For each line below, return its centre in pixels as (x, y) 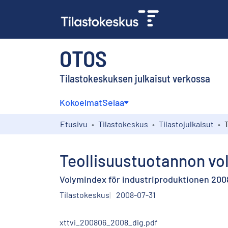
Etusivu (74, 124)
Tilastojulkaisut (186, 124)
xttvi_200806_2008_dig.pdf (109, 222)
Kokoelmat (81, 102)
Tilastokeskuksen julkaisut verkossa (135, 78)
